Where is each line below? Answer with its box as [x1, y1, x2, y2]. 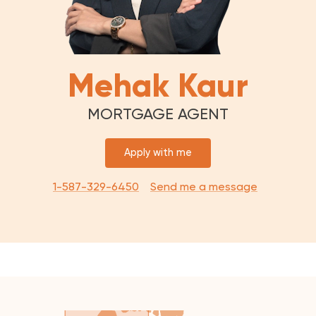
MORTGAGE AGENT [87, 105, 229, 123]
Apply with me [124, 146, 192, 159]
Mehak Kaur [68, 66, 248, 105]
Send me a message [150, 180, 257, 194]
